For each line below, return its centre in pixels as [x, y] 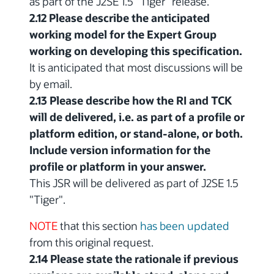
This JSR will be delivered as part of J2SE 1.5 [134, 183]
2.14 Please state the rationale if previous [134, 259]
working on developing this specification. [136, 51]
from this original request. [91, 243]
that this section [99, 226]
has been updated [185, 226]
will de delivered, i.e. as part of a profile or [137, 117]
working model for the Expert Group [123, 35]
